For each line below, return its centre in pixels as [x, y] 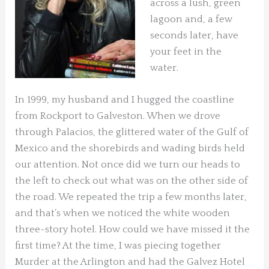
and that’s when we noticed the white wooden [123, 213]
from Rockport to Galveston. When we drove [118, 116]
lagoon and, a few [191, 20]
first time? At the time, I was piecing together [118, 246]
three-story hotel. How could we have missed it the [133, 230]
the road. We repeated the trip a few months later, [131, 197]
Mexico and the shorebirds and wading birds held [130, 149]
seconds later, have [194, 36]
